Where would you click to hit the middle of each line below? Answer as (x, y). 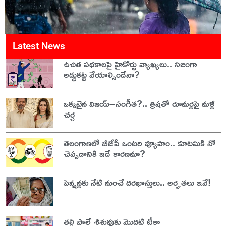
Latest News (39, 46)
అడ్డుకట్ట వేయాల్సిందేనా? (101, 74)
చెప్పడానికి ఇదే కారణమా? (104, 153)
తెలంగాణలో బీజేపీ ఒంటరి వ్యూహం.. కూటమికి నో (139, 143)
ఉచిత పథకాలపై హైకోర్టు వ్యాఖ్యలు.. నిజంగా (130, 64)
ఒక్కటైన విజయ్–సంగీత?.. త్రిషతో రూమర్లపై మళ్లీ (139, 103)
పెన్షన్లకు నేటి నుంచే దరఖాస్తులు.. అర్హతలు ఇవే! (137, 182)
